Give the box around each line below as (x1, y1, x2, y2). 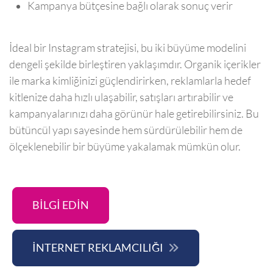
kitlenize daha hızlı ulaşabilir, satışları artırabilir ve (9, 91, 233, 104)
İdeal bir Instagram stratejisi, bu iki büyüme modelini (9, 41, 246, 55)
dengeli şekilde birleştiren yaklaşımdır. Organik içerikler (9, 58, 261, 71)
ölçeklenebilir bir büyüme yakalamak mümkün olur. (9, 140, 241, 154)
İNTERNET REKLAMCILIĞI (32, 241, 163, 255)
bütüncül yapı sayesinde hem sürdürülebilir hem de (9, 124, 243, 137)
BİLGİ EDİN (32, 199, 89, 212)
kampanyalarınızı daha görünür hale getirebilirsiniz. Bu (9, 107, 259, 121)
